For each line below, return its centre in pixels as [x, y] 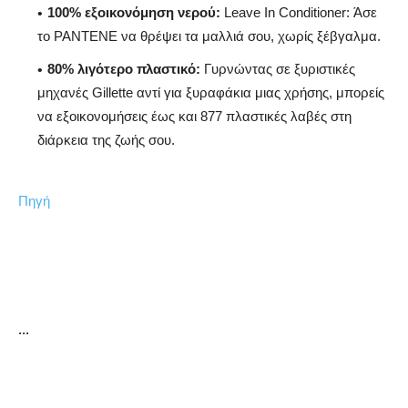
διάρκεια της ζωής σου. [106, 140]
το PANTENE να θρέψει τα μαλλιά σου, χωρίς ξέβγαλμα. [209, 36]
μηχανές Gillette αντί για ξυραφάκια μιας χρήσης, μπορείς [211, 93]
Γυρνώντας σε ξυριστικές [280, 69]
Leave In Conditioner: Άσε [301, 13]
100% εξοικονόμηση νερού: [134, 13]
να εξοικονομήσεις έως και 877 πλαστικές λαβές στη [194, 117]
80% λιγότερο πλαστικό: [124, 69]
